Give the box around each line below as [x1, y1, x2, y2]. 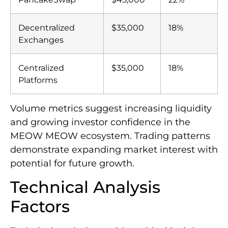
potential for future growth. [10, 157, 134, 169]
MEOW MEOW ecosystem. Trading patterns [10, 130, 210, 141]
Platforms [18, 74, 58, 85]
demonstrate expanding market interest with [10, 144, 218, 155]
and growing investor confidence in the [10, 116, 190, 128]
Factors [10, 196, 70, 217]
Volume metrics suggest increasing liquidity [10, 102, 212, 114]
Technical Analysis [10, 177, 160, 197]
